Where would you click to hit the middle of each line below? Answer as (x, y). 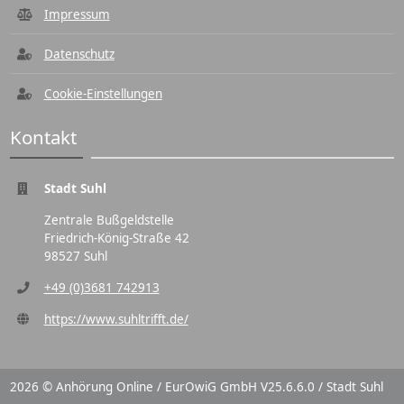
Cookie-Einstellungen (103, 94)
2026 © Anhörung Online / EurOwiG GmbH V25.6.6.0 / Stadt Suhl (197, 387)
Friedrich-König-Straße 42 (116, 238)
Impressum (77, 14)
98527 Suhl (75, 256)
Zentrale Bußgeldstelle (109, 220)
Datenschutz (79, 54)
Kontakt (44, 137)
